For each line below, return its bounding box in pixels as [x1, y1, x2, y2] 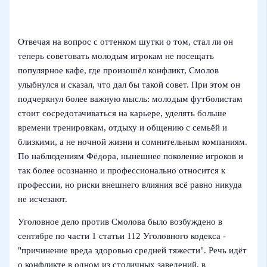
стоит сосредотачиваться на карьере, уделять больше [18, 108, 227, 118]
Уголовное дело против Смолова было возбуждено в [18, 217, 223, 227]
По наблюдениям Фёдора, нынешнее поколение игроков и [18, 151, 244, 161]
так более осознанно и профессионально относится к [18, 165, 226, 175]
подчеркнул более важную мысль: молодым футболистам [18, 94, 243, 104]
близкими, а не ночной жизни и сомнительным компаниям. [18, 136, 248, 147]
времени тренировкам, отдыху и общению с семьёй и [18, 122, 228, 132]
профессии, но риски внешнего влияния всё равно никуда [18, 179, 243, 190]
